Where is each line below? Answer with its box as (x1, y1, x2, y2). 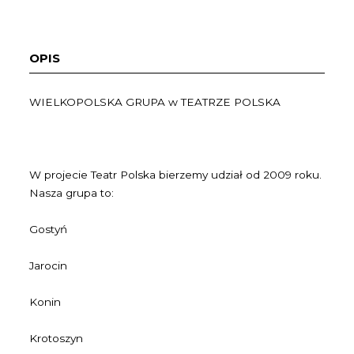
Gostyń (29, 223, 68, 235)
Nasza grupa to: (29, 186, 115, 199)
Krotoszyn (29, 332, 84, 345)
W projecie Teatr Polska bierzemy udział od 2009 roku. (29, 168, 322, 181)
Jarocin (29, 259, 68, 272)
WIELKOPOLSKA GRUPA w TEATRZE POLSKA (29, 96, 281, 108)
